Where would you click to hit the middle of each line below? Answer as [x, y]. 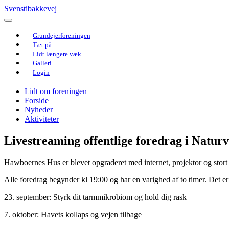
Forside [37, 100]
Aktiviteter [42, 119]
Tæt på [42, 45]
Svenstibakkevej [30, 8]
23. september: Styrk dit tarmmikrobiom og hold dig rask [95, 197]
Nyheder [39, 109]
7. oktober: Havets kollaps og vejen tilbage [73, 214]
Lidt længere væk [57, 54]
